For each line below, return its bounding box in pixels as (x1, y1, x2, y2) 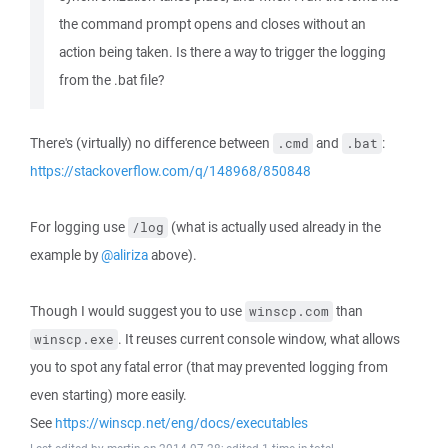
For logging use (30, 218, 128, 236)
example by (30, 246, 101, 264)
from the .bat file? (59, 71, 164, 89)
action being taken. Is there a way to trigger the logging (59, 43, 386, 61)
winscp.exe (34, 331, 114, 348)
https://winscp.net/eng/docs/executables (55, 414, 308, 432)
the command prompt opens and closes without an (59, 15, 366, 33)
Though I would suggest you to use (30, 302, 245, 320)
